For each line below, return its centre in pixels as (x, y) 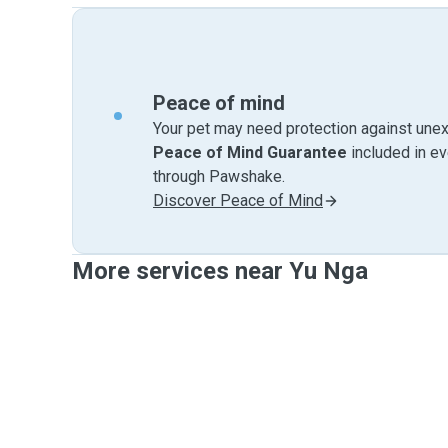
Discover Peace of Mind (238, 200)
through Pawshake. (219, 176)
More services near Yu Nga (220, 271)
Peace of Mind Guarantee (250, 152)
